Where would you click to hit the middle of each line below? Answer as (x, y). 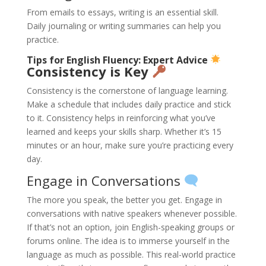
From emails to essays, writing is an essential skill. (122, 12)
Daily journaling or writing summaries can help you (123, 26)
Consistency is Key (89, 71)
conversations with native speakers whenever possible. (132, 214)
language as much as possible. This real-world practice (131, 255)
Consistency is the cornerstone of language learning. (127, 91)
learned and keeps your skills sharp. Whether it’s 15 (124, 132)
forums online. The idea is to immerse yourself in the (128, 241)
